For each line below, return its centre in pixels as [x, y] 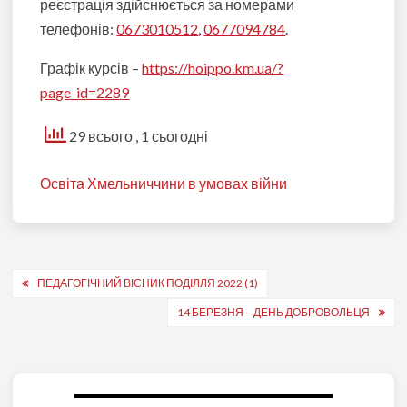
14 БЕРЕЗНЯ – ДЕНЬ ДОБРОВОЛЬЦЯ [273, 313]
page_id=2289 [85, 92]
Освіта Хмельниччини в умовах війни [164, 184]
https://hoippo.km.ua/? [213, 68]
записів [53, 313]
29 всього [101, 136]
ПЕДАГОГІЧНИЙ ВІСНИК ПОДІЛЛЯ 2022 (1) [148, 283]
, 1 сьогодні [172, 136]
